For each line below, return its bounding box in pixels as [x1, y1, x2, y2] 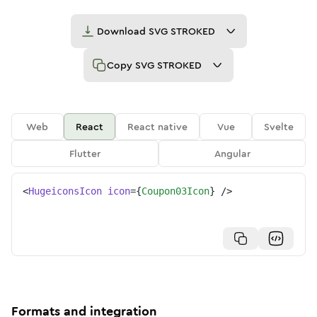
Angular [214, 146, 250, 161]
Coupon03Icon [142, 185, 209, 197]
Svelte [264, 120, 294, 134]
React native [127, 120, 188, 134]
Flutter [69, 146, 100, 161]
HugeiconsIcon [28, 185, 102, 197]
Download [96, 24, 149, 38]
